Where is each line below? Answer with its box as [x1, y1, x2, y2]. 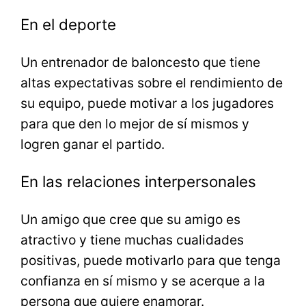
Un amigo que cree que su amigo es [20, 210, 241, 227]
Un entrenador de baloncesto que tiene [20, 53, 261, 70]
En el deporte [20, 15, 117, 34]
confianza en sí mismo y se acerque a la [20, 272, 266, 289]
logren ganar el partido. [20, 135, 165, 152]
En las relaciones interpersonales [20, 172, 257, 191]
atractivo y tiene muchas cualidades [20, 231, 245, 248]
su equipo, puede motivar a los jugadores [20, 94, 275, 111]
